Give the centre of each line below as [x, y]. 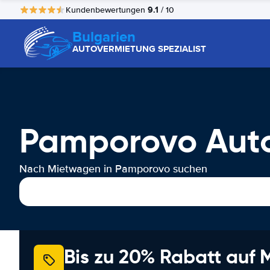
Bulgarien [104, 36]
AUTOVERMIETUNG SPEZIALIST [139, 49]
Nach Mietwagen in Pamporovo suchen [113, 169]
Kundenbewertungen [107, 10]
